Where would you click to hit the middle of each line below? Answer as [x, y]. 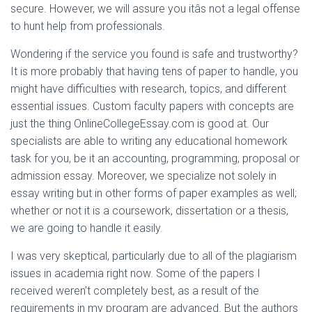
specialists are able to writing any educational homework [149, 141]
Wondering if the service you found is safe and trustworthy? [154, 54]
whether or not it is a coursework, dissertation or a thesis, [149, 211]
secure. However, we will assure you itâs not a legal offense [155, 9]
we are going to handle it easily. [87, 228]
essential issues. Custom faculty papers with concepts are [152, 106]
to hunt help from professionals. [88, 26]
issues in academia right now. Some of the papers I [135, 273]
